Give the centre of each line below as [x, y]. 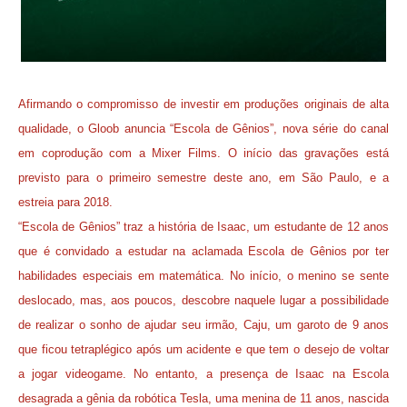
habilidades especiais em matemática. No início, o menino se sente [203, 276]
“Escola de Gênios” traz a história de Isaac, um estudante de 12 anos [203, 227]
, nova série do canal [331, 129]
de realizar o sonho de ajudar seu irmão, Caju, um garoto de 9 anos [203, 325]
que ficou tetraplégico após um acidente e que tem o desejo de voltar [203, 350]
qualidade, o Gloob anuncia [94, 129]
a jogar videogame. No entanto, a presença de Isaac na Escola [203, 374]
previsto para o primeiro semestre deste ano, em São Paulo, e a [203, 178]
